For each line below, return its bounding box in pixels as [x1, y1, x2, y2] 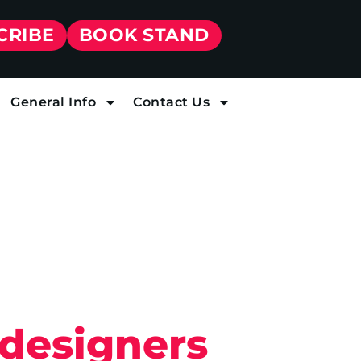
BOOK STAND [78, 24, 210, 46]
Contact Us [133, 94, 210, 110]
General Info [10, 94, 96, 110]
